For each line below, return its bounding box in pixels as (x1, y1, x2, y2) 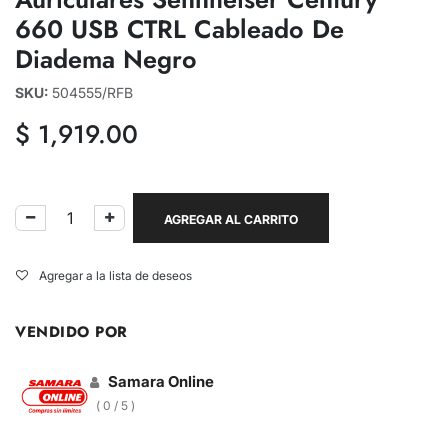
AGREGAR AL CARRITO (164, 211, 298, 227)
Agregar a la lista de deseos (39, 267, 192, 283)
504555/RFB (52, 83, 133, 101)
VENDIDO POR (15, 320, 128, 343)
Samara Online (108, 371, 214, 391)
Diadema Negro (15, 40, 197, 77)
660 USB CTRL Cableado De (15, 10, 344, 47)
